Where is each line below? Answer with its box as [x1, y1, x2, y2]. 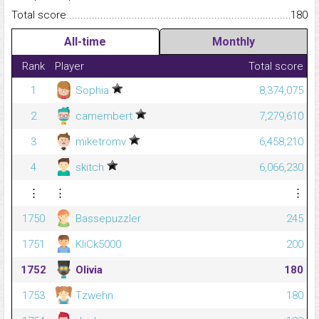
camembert [73, 110, 135, 123]
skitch [73, 161, 107, 174]
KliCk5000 [73, 238, 121, 251]
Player [55, 60, 84, 73]
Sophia [73, 84, 112, 98]
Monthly [211, 35, 255, 49]
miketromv [73, 135, 129, 149]
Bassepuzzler [73, 212, 141, 226]
